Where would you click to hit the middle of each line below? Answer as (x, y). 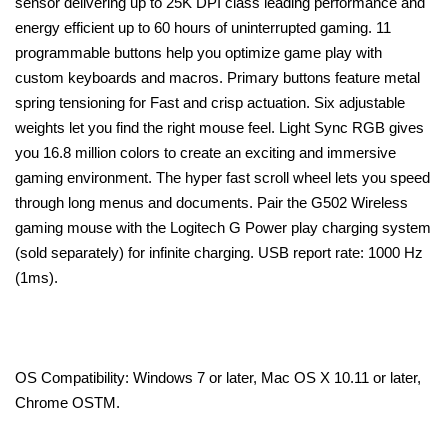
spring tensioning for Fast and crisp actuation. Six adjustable (210, 102)
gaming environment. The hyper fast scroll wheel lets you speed (222, 177)
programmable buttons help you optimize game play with (198, 52)
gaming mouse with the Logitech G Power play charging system (223, 227)
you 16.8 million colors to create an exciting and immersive (205, 152)
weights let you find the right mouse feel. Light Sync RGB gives (219, 127)
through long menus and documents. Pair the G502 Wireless (211, 202)
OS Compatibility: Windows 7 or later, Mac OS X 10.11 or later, (218, 377)
